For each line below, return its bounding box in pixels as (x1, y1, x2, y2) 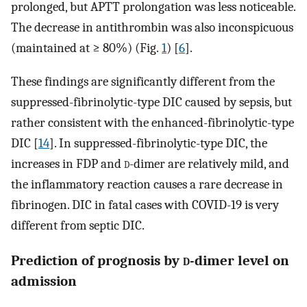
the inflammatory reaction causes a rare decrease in (11, 176, 283, 192)
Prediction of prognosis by (11, 251, 183, 269)
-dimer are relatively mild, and (130, 156, 289, 171)
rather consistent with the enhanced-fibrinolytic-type (11, 114, 294, 130)
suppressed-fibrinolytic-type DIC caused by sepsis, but (11, 94, 292, 110)
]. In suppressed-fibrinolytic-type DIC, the (49, 135, 267, 151)
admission (11, 272, 77, 289)
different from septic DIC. (11, 217, 145, 233)
